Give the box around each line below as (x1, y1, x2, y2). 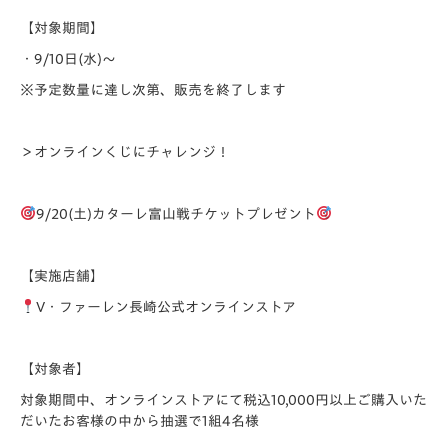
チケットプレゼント (189, 207, 316, 221)
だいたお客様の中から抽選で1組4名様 (20, 414, 259, 428)
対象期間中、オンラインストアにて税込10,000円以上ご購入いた (20, 393, 427, 407)
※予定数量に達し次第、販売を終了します (20, 83, 286, 97)
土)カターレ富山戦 (72, 207, 190, 221)
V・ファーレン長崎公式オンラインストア (35, 300, 296, 314)
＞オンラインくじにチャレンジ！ (20, 145, 230, 159)
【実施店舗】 (20, 269, 104, 283)
